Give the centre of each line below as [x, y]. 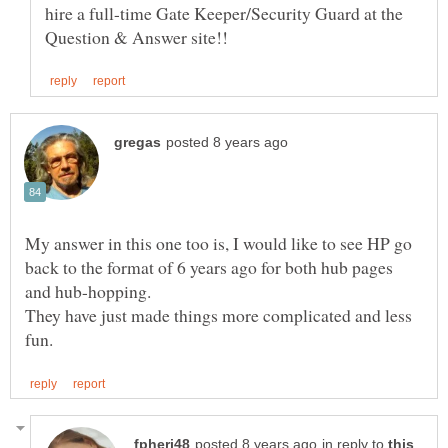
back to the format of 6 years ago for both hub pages [209, 266]
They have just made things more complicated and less [218, 314]
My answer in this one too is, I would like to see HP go [218, 242]
